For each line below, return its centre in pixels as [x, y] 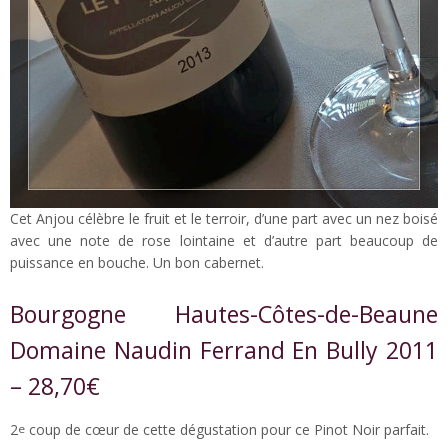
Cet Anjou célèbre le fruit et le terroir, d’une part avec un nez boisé [224, 219]
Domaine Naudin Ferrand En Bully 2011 [224, 350]
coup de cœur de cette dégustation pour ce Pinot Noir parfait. [227, 430]
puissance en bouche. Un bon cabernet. [137, 263]
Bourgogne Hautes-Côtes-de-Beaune [224, 314]
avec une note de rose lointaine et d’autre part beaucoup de [224, 241]
